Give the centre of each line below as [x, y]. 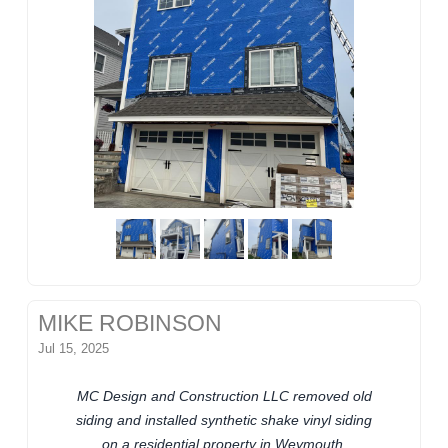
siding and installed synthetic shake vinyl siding [224, 420]
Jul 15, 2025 [74, 349]
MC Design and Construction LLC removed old [224, 396]
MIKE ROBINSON [130, 324]
